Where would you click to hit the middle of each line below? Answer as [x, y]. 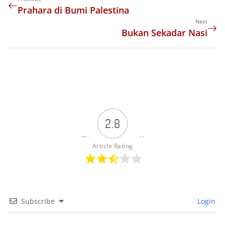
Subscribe [38, 201]
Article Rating [113, 146]
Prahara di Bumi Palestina [74, 10]
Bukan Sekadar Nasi [164, 32]
